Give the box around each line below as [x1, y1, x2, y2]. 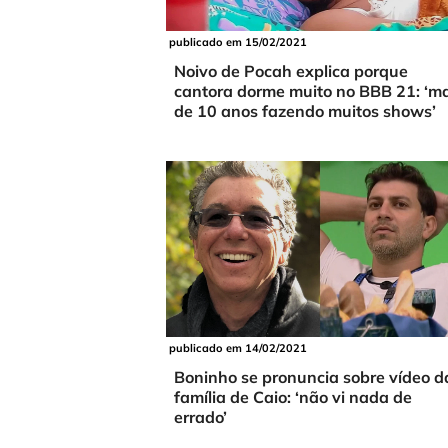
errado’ [174, 407, 227, 428]
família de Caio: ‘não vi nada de [174, 387, 412, 408]
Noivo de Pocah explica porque [174, 61, 408, 82]
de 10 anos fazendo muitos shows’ [174, 101, 436, 122]
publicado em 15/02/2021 [169, 35, 308, 50]
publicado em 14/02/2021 [169, 341, 308, 356]
